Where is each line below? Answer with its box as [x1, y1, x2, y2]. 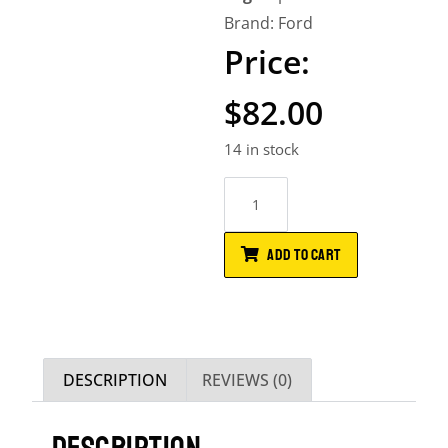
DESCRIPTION [63, 368, 168, 391]
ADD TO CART [267, 245, 341, 265]
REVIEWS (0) [201, 368, 292, 391]
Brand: [224, 12, 278, 34]
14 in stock [224, 139, 299, 159]
